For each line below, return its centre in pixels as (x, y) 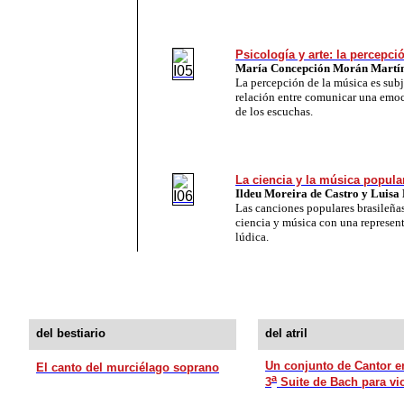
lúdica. (252, 236)
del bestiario (71, 333)
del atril (286, 333)
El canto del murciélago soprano (128, 367)
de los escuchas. (274, 111)
